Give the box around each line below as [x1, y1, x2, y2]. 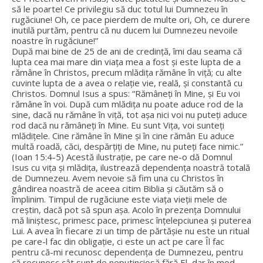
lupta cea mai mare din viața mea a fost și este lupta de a [12, 56, 241, 68]
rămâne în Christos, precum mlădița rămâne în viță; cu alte [12, 66, 242, 78]
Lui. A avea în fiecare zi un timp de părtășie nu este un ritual [12, 225, 249, 237]
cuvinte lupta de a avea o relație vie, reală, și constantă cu [12, 77, 242, 89]
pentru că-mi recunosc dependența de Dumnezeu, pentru [12, 246, 243, 258]
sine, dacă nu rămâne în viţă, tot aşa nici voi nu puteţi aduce [12, 109, 247, 120]
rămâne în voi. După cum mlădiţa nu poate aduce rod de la [12, 98, 243, 110]
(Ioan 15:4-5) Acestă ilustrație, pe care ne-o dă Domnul [12, 151, 232, 163]
